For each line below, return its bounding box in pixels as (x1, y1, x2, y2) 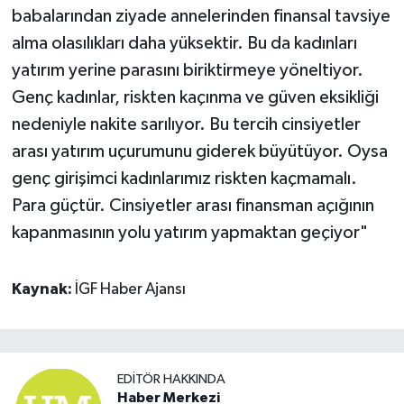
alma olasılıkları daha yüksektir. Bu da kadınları (11, 34, 357, 53)
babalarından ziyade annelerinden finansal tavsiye (11, 7, 390, 26)
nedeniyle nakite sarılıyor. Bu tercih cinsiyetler (11, 115, 361, 134)
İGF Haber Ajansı (74, 281, 186, 298)
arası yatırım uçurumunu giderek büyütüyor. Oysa (11, 142, 388, 161)
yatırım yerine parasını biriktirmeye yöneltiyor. (11, 61, 371, 80)
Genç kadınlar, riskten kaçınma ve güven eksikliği (11, 88, 379, 107)
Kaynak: (11, 281, 75, 298)
